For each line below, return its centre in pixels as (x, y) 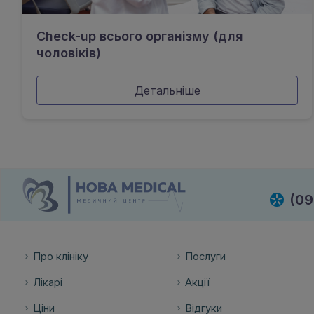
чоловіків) (69, 53)
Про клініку (61, 257)
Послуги (205, 257)
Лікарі (48, 283)
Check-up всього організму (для (140, 36)
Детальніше (167, 90)
